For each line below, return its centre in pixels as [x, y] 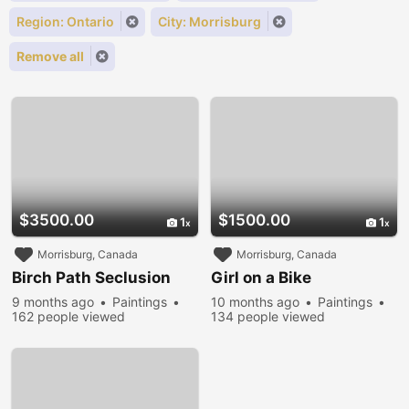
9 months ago [53, 302]
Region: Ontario [65, 21]
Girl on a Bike [261, 278]
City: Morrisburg [210, 21]
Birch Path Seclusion [91, 278]
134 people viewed [268, 316]
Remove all [50, 56]
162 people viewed [68, 316]
